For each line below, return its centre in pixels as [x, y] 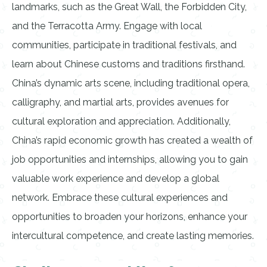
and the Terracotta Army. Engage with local [107, 26]
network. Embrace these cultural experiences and [120, 198]
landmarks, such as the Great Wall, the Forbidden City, [129, 7]
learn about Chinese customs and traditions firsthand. [128, 64]
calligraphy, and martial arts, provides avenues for [120, 102]
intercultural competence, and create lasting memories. [133, 236]
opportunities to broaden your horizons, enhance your [130, 217]
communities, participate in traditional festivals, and [124, 45]
